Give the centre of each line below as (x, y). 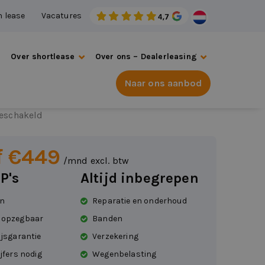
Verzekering (115, 236)
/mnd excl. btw (96, 161)
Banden (108, 219)
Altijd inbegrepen (140, 178)
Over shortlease (43, 56)
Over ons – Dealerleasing (146, 56)
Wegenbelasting (125, 254)
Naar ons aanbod (163, 83)
